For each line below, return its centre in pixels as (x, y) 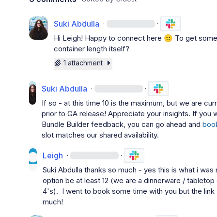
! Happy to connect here (123, 38)
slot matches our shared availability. (101, 135)
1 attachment (83, 63)
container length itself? (92, 49)
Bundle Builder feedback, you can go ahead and (122, 124)
